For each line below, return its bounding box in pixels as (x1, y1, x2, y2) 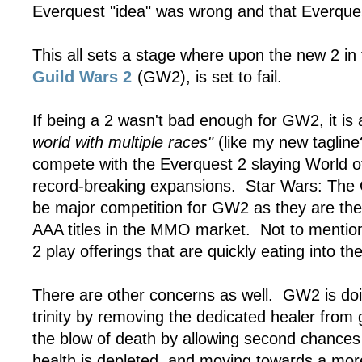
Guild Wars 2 (32, 68, 132, 86)
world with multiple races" (32, 133, 213, 152)
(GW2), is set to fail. (133, 68, 282, 86)
